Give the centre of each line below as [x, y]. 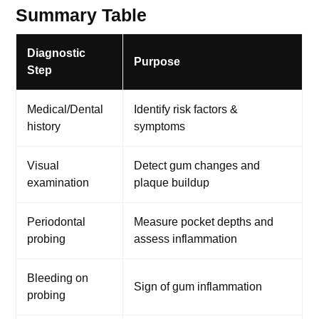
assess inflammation [186, 239]
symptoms [160, 126]
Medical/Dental [66, 109]
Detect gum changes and [197, 165]
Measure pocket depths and [204, 221]
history [44, 126]
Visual [43, 165]
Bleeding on [58, 278]
